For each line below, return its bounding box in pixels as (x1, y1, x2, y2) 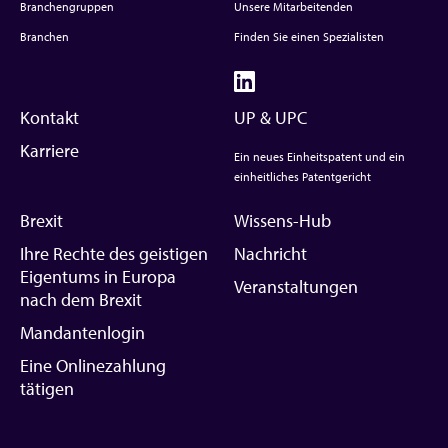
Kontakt (20, 105, 79, 129)
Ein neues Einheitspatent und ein (234, 148, 405, 164)
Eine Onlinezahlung (20, 353, 166, 377)
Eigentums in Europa (20, 264, 176, 288)
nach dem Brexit (20, 287, 142, 311)
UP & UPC (234, 105, 307, 129)
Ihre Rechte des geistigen (20, 241, 208, 265)
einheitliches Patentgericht (234, 168, 371, 184)
